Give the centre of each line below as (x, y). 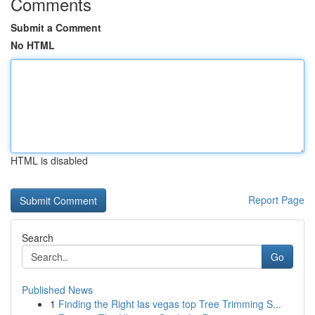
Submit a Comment (56, 27)
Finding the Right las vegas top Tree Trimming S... (170, 304)
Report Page (276, 200)
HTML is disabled (49, 160)
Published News (57, 290)
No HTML (33, 45)
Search (38, 238)
